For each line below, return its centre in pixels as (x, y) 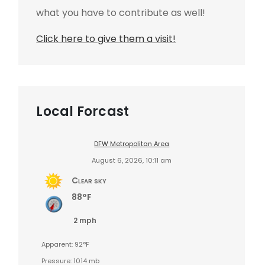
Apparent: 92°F (66, 244)
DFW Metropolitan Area (132, 143)
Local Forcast (83, 111)
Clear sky (89, 180)
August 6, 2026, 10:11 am (132, 160)
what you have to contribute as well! (121, 12)
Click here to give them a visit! (106, 38)
